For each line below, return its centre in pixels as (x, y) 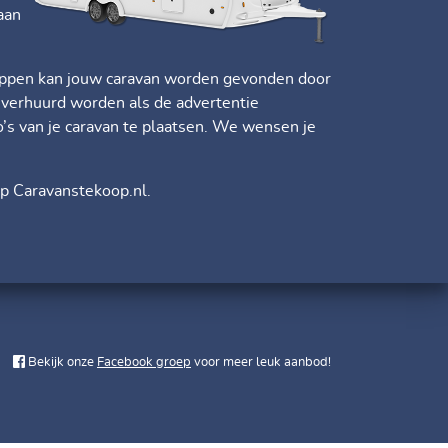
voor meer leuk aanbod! (261, 363)
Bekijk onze (61, 363)
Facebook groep (144, 363)
